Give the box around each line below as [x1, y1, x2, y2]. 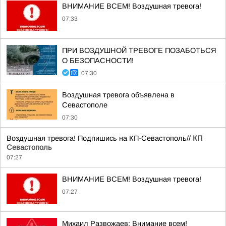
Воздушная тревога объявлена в [62, 91, 175, 99]
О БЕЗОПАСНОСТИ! [62, 56, 134, 65]
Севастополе [62, 101, 107, 109]
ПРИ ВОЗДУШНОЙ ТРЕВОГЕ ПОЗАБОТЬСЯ [62, 46, 216, 54]
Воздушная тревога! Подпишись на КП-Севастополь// [7, 134, 193, 142]
